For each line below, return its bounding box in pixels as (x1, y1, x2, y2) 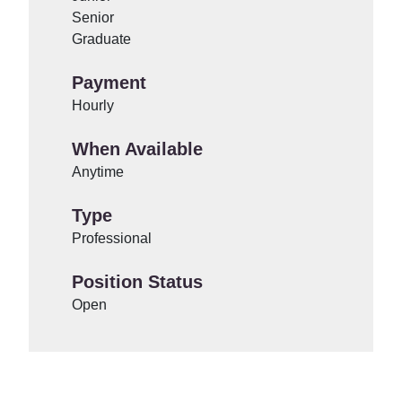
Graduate (72, 31, 131, 47)
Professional (72, 231, 152, 246)
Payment (72, 73, 146, 92)
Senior (72, 10, 114, 25)
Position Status (72, 272, 203, 292)
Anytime (72, 164, 124, 179)
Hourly (72, 98, 114, 113)
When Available (72, 139, 203, 159)
